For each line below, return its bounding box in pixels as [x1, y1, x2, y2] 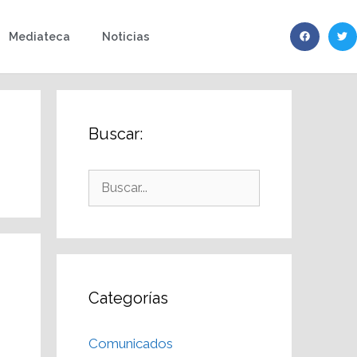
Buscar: [88, 124, 143, 143]
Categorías [88, 288, 168, 308]
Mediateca [9, 29, 71, 43]
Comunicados [88, 335, 173, 351]
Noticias [102, 29, 151, 43]
